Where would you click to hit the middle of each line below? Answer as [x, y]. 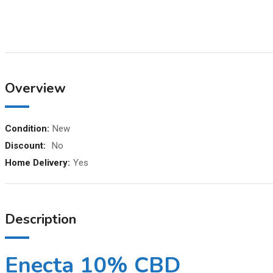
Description [41, 219]
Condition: [27, 128]
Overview [35, 88]
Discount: [25, 145]
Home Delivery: [37, 162]
